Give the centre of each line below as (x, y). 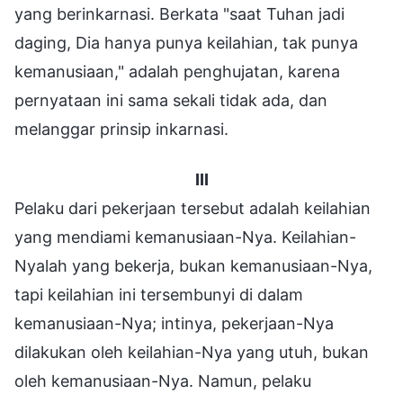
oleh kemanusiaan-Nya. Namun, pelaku (163, 381)
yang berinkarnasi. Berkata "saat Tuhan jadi (179, 13)
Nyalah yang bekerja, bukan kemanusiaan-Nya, (193, 265)
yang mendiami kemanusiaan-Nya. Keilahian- (185, 237)
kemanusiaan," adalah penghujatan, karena (177, 71)
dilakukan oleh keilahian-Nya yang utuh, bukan (192, 352)
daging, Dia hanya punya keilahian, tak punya (186, 42)
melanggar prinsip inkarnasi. (121, 129)
